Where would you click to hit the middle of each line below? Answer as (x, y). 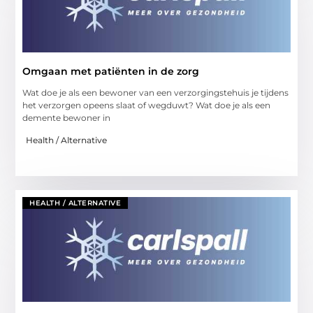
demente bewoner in (67, 117)
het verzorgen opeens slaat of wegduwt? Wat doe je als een (147, 105)
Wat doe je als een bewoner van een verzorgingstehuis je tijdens (156, 92)
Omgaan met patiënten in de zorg (111, 71)
